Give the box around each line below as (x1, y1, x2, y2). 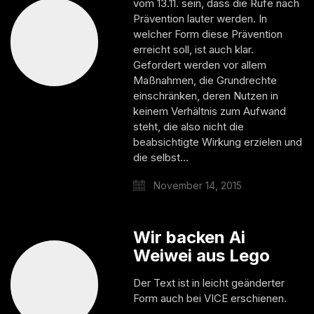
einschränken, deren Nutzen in (133, 88, 279, 102)
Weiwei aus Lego (133, 245, 271, 266)
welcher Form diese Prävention (133, 27, 283, 41)
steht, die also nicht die (133, 119, 245, 133)
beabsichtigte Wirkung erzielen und (133, 135, 303, 149)
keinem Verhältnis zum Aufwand (133, 104, 287, 118)
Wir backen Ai (133, 226, 246, 247)
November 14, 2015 (151, 179, 243, 191)
